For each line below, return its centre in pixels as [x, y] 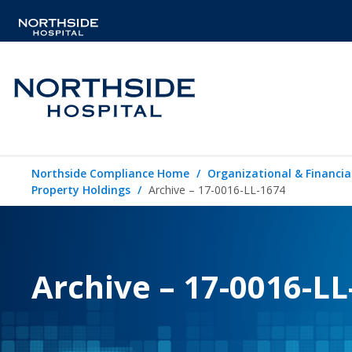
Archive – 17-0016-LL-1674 [217, 189]
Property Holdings [81, 189]
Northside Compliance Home [110, 173]
